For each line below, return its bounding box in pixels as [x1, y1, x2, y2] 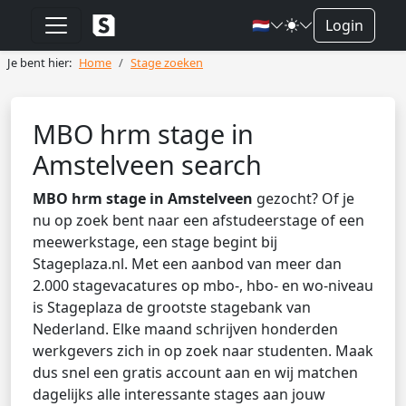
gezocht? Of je [253, 188, 354, 208]
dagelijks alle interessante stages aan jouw [33, 384, 325, 404]
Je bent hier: [7, 54, 72, 71]
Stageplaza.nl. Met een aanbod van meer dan [33, 254, 342, 274]
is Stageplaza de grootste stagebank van [33, 297, 311, 317]
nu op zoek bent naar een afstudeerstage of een [33, 210, 364, 230]
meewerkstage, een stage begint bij [33, 232, 277, 252]
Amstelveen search [33, 147, 262, 182]
